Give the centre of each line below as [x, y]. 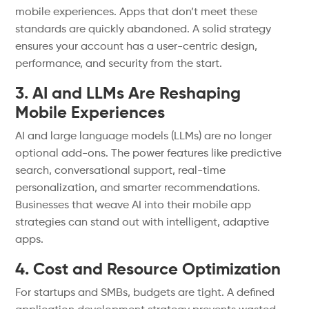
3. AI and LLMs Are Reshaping [128, 94]
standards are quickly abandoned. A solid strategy [143, 30]
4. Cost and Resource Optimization [148, 270]
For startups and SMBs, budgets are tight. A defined [145, 293]
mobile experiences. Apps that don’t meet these [137, 12]
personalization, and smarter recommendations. [138, 188]
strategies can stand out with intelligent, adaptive [142, 223]
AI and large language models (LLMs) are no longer [144, 137]
